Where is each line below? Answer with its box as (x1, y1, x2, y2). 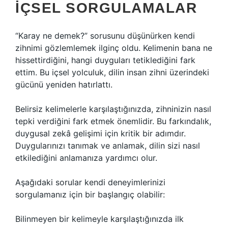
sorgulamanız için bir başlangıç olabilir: (15, 189, 165, 199)
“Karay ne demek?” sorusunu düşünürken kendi (15, 31, 195, 41)
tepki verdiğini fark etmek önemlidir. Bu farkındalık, (15, 116, 211, 126)
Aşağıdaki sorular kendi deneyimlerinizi (15, 177, 165, 187)
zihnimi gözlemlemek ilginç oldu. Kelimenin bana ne (15, 43, 212, 53)
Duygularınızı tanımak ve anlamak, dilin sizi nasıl (15, 140, 200, 151)
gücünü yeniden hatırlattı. (15, 79, 112, 90)
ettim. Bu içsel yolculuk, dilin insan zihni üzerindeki (15, 67, 209, 77)
